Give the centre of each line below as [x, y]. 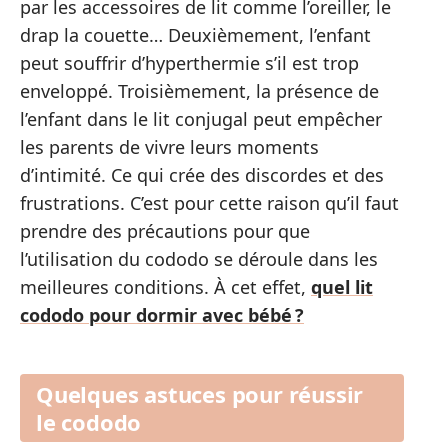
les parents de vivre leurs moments [169, 147]
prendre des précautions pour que [165, 231]
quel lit [342, 287]
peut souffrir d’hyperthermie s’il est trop [189, 63]
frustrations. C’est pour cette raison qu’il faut [209, 203]
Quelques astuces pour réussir [200, 393]
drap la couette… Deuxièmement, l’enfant [195, 35]
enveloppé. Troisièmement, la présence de [199, 91]
